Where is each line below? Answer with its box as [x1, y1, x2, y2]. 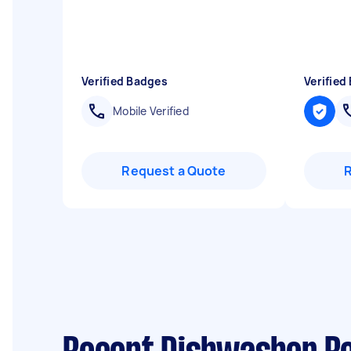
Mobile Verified [113, 103, 189, 118]
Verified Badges [81, 74, 168, 89]
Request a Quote [121, 162, 226, 179]
